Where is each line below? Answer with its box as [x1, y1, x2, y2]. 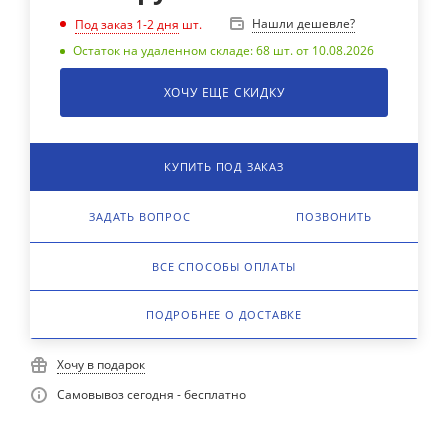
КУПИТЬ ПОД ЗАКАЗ [164, 159, 284, 174]
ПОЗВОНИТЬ [296, 209, 372, 224]
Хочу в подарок [57, 356, 145, 373]
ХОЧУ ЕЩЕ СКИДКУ [163, 84, 285, 101]
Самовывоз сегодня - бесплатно [57, 386, 246, 403]
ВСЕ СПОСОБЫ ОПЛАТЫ [152, 259, 296, 274]
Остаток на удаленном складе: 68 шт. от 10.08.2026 [73, 42, 374, 59]
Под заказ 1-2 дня [75, 15, 179, 33]
